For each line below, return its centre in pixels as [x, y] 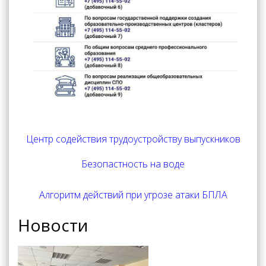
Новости [53, 225]
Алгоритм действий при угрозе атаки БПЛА [133, 195]
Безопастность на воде [133, 164]
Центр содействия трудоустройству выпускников [133, 139]
